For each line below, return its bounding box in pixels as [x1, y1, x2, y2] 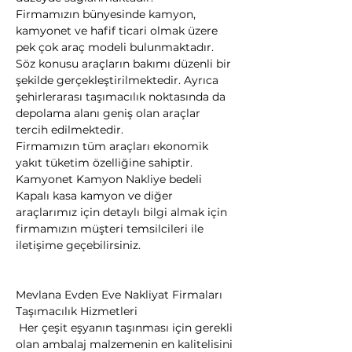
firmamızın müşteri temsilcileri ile [16, 222, 207, 236]
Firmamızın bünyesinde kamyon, [16, 7, 199, 21]
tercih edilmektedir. [16, 123, 123, 137]
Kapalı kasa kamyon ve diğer [16, 189, 176, 203]
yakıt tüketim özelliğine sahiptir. [16, 156, 196, 170]
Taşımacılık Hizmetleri [16, 304, 137, 318]
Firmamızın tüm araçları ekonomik [16, 139, 211, 153]
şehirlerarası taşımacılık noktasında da [16, 90, 229, 104]
